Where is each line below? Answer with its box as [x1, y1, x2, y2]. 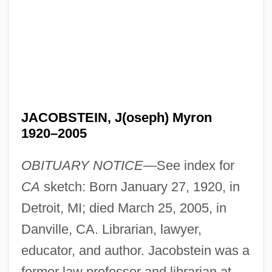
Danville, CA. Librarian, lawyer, [21, 221, 202, 237]
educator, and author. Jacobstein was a [21, 242, 250, 258]
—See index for [143, 157, 234, 173]
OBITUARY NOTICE [21, 157, 143, 173]
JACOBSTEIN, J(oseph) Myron [21, 109, 212, 125]
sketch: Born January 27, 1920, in [39, 178, 240, 194]
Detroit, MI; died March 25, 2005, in [21, 200, 226, 216]
